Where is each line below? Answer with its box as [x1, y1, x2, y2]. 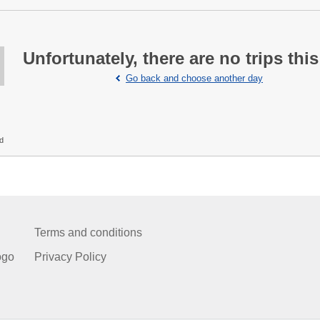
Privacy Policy [34, 251, 107, 263]
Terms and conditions [34, 226, 143, 239]
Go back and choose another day [126, 73, 263, 84]
